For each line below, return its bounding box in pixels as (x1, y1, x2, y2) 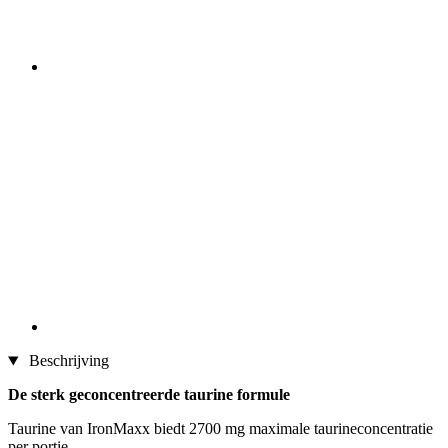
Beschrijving (24, 352, 109, 370)
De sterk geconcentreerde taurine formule (8, 386, 290, 404)
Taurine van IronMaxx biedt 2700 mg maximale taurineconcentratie (8, 420, 433, 438)
